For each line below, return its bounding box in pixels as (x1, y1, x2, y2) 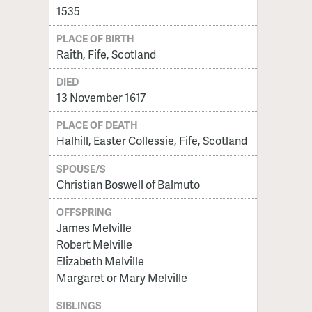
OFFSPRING (56, 204, 113, 219)
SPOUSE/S (56, 161, 107, 175)
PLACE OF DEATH (56, 118, 139, 132)
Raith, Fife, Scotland (56, 46, 156, 63)
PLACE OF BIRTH (56, 31, 135, 46)
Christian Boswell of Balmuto (56, 175, 200, 192)
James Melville (56, 219, 132, 235)
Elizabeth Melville (56, 252, 144, 269)
